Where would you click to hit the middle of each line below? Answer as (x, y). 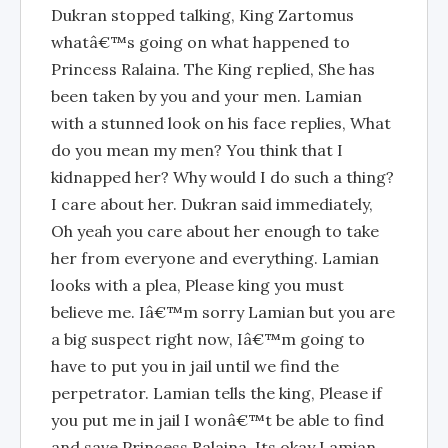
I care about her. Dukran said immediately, (212, 204)
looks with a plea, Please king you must (197, 285)
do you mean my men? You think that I (197, 150)
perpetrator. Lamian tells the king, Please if (216, 393)
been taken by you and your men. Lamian (206, 96)
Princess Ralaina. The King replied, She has (213, 69)
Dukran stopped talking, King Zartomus (202, 15)
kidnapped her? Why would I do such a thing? (222, 177)
